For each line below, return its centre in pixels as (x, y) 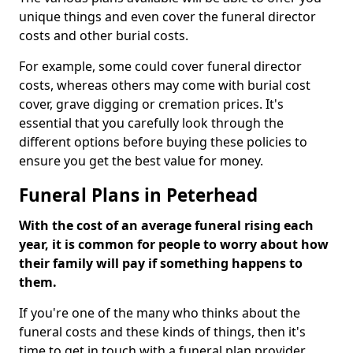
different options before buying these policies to (163, 142)
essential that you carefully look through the (151, 123)
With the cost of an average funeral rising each (166, 225)
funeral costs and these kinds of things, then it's (162, 332)
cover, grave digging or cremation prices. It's (151, 104)
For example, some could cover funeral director (160, 66)
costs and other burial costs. (105, 35)
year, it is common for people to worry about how (174, 244)
